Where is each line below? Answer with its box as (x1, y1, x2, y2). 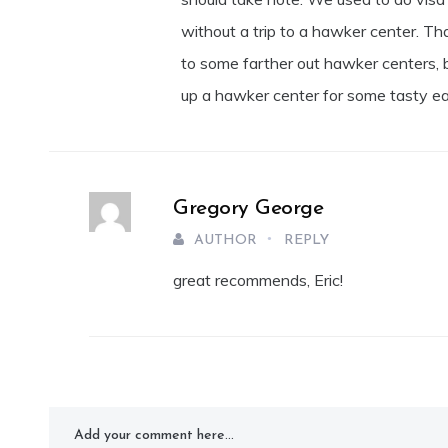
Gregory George (173, 198, 324, 220)
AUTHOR (194, 233, 258, 249)
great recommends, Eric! (173, 270, 344, 291)
